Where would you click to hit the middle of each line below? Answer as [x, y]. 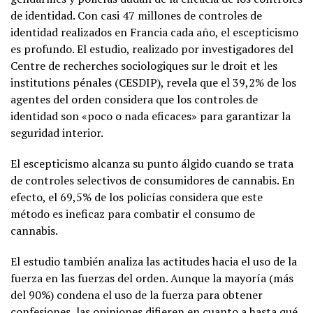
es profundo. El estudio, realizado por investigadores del [152, 49]
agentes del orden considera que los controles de [134, 99]
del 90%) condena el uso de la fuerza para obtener [137, 294]
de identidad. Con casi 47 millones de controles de [136, 15]
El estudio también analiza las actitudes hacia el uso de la [154, 261]
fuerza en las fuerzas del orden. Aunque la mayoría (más [152, 278]
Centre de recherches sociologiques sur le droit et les [144, 65]
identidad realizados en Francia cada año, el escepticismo [154, 32]
